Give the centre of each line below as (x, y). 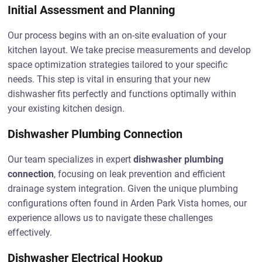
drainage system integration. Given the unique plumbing (123, 189)
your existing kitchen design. (66, 108)
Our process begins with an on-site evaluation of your (117, 35)
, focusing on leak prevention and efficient (140, 174)
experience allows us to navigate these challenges (111, 218)
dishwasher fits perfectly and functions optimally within (122, 94)
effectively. (30, 232)
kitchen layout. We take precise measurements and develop (130, 50)
